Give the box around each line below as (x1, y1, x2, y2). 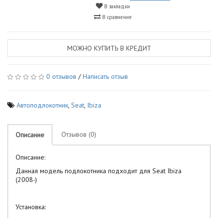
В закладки (102, 3, 130, 10)
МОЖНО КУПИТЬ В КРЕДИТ (67, 44, 151, 53)
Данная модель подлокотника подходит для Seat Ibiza (16, 166, 182, 175)
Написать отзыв (83, 72, 128, 81)
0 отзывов (46, 72, 76, 81)
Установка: (16, 202, 46, 211)
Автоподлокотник (17, 101, 68, 109)
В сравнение (100, 14, 132, 20)
